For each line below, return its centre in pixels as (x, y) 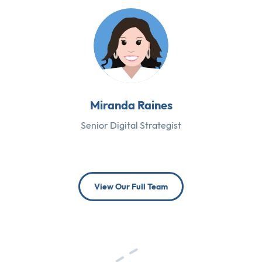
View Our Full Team (131, 186)
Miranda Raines (131, 105)
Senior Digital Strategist (131, 125)
